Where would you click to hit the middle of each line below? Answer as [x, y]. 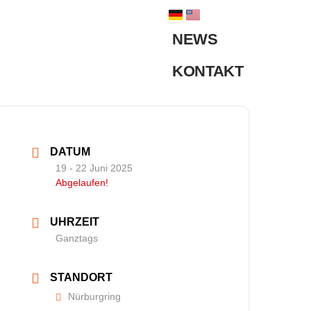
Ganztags [77, 238]
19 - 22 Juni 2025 [94, 168]
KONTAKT [208, 72]
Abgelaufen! [82, 182]
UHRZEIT [75, 221]
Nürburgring [95, 296]
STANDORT [82, 277]
